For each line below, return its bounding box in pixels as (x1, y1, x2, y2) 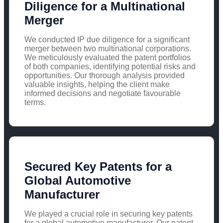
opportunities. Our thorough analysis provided (24, 71, 185, 80)
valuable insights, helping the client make (24, 80, 170, 89)
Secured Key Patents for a (24, 159, 172, 173)
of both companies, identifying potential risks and (24, 62, 196, 71)
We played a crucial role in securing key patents (24, 209, 193, 218)
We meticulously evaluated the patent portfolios (24, 53, 191, 62)
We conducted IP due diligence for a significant (24, 35, 190, 44)
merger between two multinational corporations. (24, 44, 191, 53)
